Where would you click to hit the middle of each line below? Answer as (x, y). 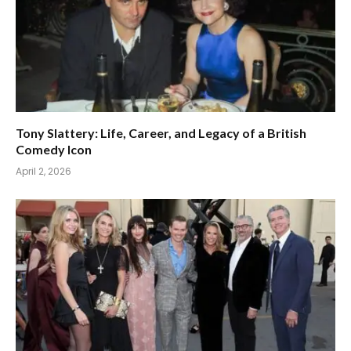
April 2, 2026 (43, 171)
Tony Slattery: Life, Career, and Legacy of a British (161, 132)
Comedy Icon (54, 149)
